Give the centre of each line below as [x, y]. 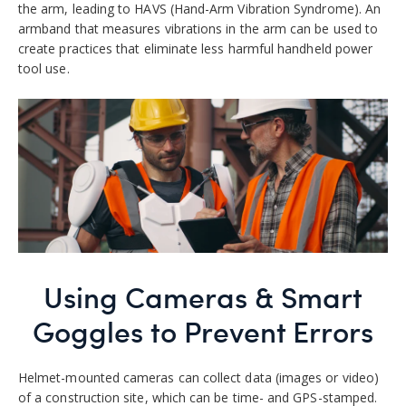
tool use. [44, 68]
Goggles [92, 330]
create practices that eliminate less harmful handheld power [196, 48]
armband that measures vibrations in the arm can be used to [198, 28]
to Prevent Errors [262, 330]
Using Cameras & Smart [203, 296]
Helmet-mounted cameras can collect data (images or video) [198, 378]
